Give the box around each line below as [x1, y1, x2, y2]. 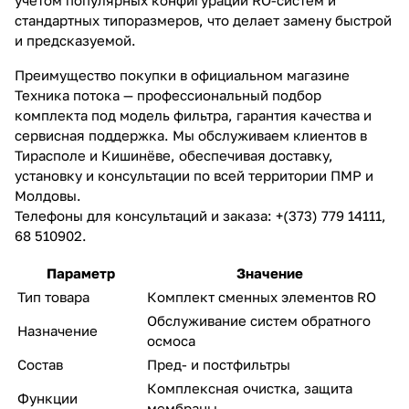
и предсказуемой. [15, 31, 136, 48]
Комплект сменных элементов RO [147, 288, 376, 305]
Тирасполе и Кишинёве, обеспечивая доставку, [15, 146, 333, 163]
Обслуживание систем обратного [147, 311, 371, 329]
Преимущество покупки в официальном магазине [15, 66, 350, 83]
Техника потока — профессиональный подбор [15, 86, 321, 103]
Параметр [46, 264, 115, 281]
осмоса [147, 331, 195, 349]
